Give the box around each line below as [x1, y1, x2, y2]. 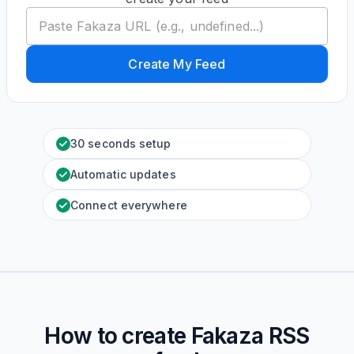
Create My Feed [128, 56, 226, 72]
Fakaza [190, 322, 264, 349]
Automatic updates [70, 168, 176, 181]
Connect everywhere [70, 198, 187, 212]
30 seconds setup [70, 137, 171, 150]
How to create [44, 322, 191, 349]
